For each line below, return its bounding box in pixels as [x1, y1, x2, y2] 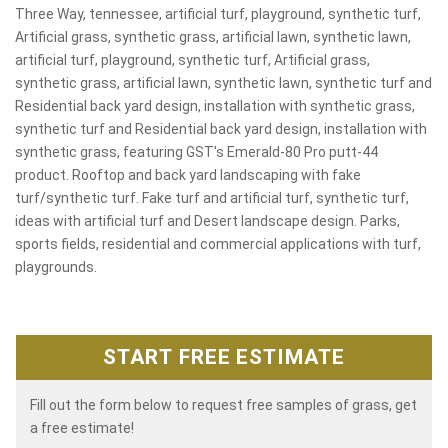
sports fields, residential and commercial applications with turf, [15, 235, 421, 252]
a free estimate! [30, 419, 134, 436]
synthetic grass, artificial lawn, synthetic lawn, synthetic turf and [15, 74, 432, 91]
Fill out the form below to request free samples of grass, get [30, 396, 417, 413]
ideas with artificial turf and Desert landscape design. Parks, [15, 212, 400, 229]
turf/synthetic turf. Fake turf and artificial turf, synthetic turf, [15, 189, 409, 206]
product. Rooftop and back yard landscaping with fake [15, 166, 361, 183]
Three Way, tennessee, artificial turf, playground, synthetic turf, [15, 5, 421, 22]
